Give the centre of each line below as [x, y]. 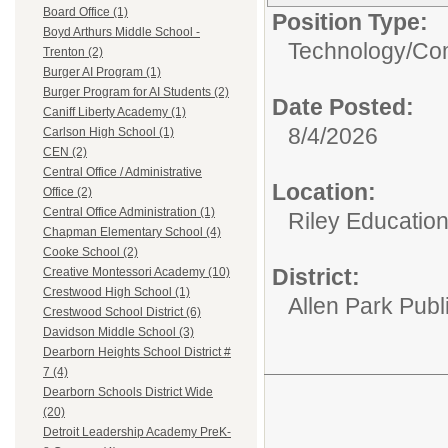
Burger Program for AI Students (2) [136, 92]
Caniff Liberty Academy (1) [114, 112]
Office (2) [67, 192]
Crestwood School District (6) [122, 312]
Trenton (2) [73, 52]
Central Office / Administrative [122, 172]
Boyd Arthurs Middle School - [121, 32]
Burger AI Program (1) [102, 72]
